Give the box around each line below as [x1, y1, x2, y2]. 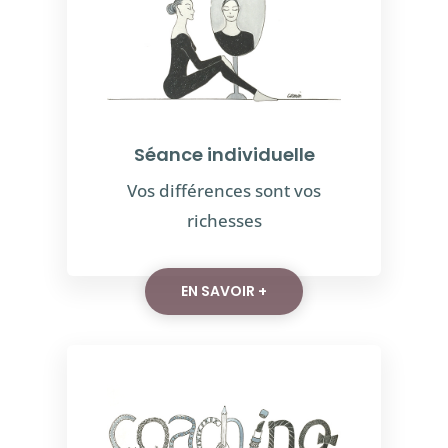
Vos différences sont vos [127, 179, 321, 202]
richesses [186, 209, 262, 232]
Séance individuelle [133, 142, 315, 167]
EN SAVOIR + [181, 281, 267, 302]
